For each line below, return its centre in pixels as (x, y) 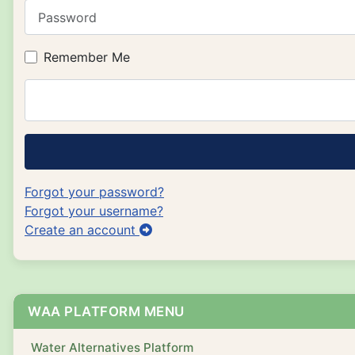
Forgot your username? (94, 211)
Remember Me (87, 57)
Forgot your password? (94, 192)
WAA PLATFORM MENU (106, 312)
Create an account (82, 230)
